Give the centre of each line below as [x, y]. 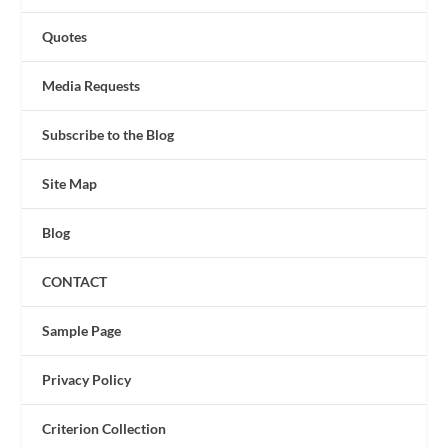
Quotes [65, 37]
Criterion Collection [104, 429]
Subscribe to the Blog [108, 135]
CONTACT [75, 282]
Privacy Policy [87, 380]
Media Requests [91, 86]
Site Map [70, 184]
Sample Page [82, 331]
